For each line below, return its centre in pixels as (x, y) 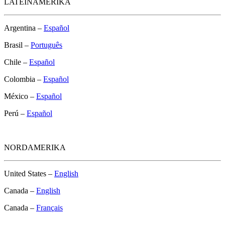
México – (20, 96)
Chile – (17, 62)
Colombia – (24, 79)
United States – (29, 174)
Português (46, 45)
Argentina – (24, 28)
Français (49, 208)
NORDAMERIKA (35, 148)
